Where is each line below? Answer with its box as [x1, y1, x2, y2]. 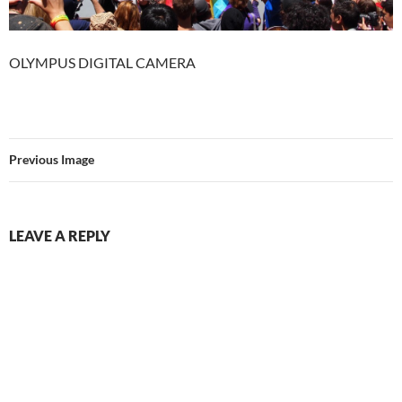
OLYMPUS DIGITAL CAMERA [9, 54, 196, 72]
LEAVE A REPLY [9, 227, 110, 245]
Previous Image [9, 152, 94, 168]
